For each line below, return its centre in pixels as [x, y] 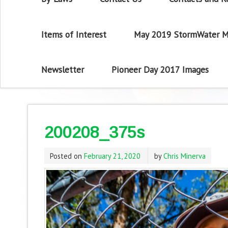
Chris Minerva [184, 156]
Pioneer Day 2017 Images [160, 70]
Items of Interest [74, 34]
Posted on [67, 156]
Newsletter [63, 70]
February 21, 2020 [112, 156]
